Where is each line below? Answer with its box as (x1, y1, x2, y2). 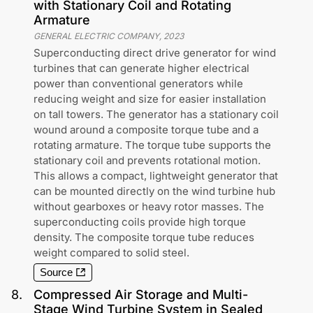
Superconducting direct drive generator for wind (34, 46, 276, 60)
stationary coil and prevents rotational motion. (34, 154, 261, 168)
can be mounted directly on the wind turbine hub (34, 184, 275, 198)
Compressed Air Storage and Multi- (34, 287, 248, 303)
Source (40, 267, 73, 279)
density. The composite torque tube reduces (34, 231, 254, 245)
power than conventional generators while (34, 77, 243, 91)
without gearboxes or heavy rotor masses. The (34, 200, 264, 214)
